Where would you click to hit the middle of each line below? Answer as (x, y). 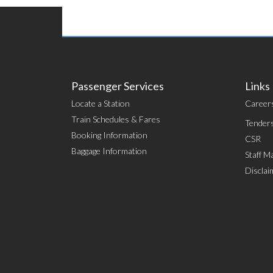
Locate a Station (101, 103)
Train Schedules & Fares (116, 119)
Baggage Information (109, 151)
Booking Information (109, 135)
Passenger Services (118, 86)
